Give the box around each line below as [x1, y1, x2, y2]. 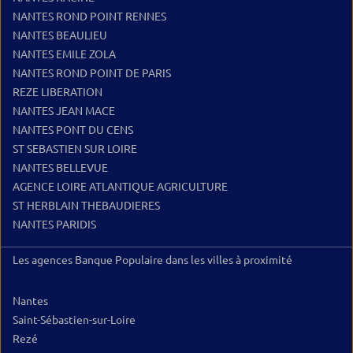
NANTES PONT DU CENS [13, 124, 133, 136]
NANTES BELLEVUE [13, 162, 108, 174]
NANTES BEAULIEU [13, 29, 107, 42]
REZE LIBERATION [13, 86, 102, 98]
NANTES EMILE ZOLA [13, 48, 116, 61]
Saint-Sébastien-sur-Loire [13, 314, 136, 326]
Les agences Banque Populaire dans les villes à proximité [13, 254, 292, 266]
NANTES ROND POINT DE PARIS [13, 67, 171, 80]
